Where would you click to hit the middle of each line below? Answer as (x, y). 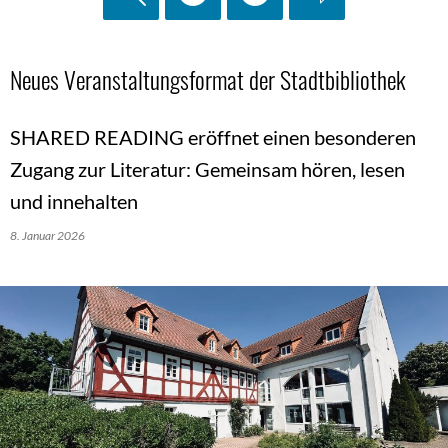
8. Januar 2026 (49, 235)
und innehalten (74, 200)
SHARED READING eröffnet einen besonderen (213, 136)
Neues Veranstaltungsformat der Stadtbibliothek (208, 78)
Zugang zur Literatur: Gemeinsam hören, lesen (207, 168)
